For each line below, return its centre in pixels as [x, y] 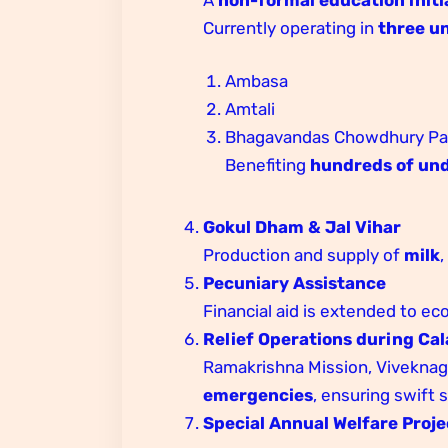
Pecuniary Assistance [295, 283]
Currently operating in [291, 27]
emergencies [258, 395]
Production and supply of [304, 255]
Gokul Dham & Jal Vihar [302, 227]
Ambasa [256, 81]
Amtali [249, 109]
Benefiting [267, 165]
